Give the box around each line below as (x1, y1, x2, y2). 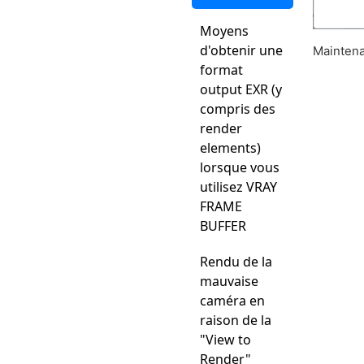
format (200, 61, 243, 79)
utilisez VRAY (200, 178, 277, 196)
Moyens (200, 22, 249, 40)
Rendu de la (200, 253, 272, 271)
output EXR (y (200, 80, 282, 98)
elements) (200, 139, 261, 157)
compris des (200, 100, 275, 118)
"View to (200, 331, 251, 349)
